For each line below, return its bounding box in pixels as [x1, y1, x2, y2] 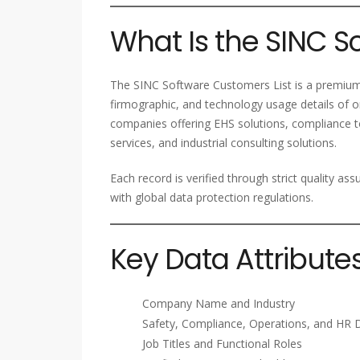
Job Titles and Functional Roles [142, 335, 302, 351]
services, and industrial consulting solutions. [110, 134, 337, 150]
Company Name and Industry [142, 295, 295, 311]
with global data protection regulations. [110, 189, 313, 205]
